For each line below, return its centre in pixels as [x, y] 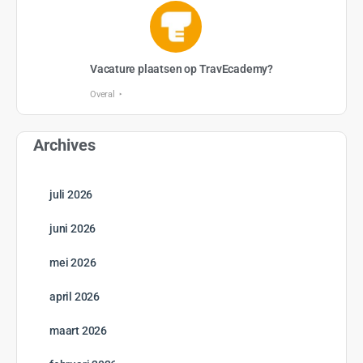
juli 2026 [71, 195]
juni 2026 [73, 229]
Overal [102, 95]
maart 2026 [78, 331]
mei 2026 [73, 263]
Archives [64, 145]
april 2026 [75, 297]
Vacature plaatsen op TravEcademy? [181, 69]
